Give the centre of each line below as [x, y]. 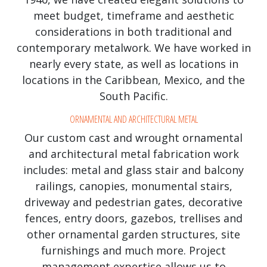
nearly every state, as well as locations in [133, 63]
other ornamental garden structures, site [133, 234]
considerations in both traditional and [133, 31]
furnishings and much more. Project [133, 250]
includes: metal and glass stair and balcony [133, 170]
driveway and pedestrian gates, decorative [133, 202]
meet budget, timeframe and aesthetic [133, 15]
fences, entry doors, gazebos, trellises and [133, 218]
